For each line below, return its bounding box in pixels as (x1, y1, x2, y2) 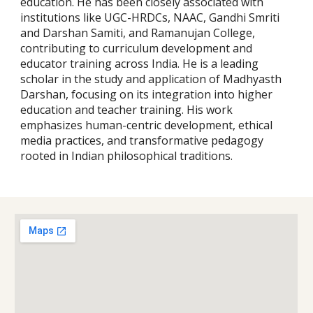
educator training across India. (20, 55, 183, 71)
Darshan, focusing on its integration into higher (20, 86, 273, 102)
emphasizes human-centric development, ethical (20, 117, 273, 133)
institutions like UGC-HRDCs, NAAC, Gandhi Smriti (20, 9, 280, 25)
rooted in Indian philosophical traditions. (20, 147, 233, 163)
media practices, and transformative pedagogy (20, 132, 264, 148)
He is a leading (182, 55, 259, 71)
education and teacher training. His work (20, 101, 233, 117)
